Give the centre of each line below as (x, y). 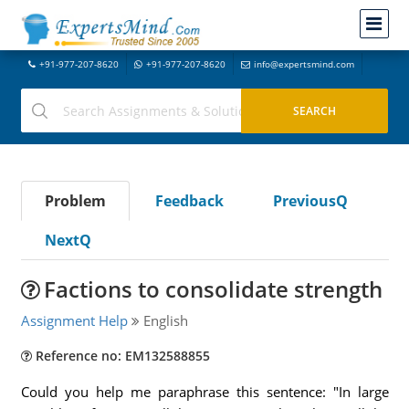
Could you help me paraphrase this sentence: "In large (204, 392)
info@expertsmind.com (304, 64)
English (163, 320)
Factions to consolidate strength (213, 289)
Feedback (189, 201)
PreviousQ (310, 201)
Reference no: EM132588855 (121, 356)
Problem (75, 201)
